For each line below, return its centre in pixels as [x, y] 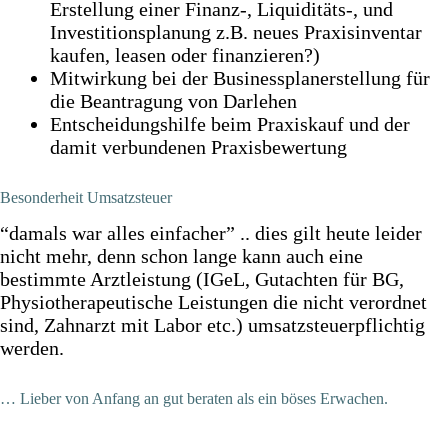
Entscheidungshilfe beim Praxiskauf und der [230, 124]
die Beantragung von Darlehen [173, 101]
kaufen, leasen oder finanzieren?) [185, 55]
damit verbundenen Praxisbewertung [198, 147]
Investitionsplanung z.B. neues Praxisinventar [236, 32]
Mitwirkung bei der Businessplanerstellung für [240, 78]
